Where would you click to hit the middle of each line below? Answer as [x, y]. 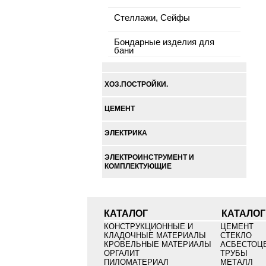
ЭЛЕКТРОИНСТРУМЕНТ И [149, 157]
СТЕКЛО [236, 235]
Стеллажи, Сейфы [152, 18]
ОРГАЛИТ [121, 253]
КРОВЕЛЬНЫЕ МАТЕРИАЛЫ [157, 244]
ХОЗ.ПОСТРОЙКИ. [136, 84]
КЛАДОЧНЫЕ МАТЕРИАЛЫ [155, 235]
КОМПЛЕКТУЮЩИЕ [138, 166]
